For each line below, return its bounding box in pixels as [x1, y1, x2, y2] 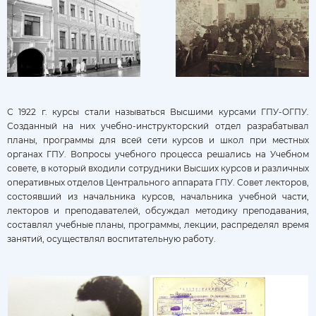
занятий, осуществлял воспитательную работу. [7, 233, 216, 244]
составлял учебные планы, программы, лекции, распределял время [7, 219, 309, 230]
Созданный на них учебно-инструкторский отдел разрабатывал [7, 120, 309, 131]
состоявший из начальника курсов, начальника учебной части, [7, 190, 309, 202]
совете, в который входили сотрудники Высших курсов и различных [7, 162, 309, 174]
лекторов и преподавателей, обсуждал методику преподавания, [7, 205, 309, 216]
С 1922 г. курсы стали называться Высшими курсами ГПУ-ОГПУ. [7, 106, 309, 117]
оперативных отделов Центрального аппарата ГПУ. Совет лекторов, [7, 176, 309, 188]
